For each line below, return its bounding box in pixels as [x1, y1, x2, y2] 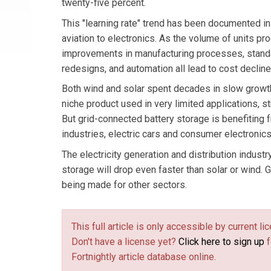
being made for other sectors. [62, 178, 187, 191]
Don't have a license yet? [71, 236, 178, 247]
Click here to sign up [178, 236, 264, 247]
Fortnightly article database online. [71, 251, 216, 263]
